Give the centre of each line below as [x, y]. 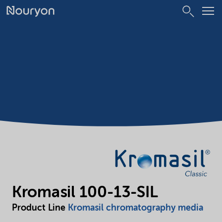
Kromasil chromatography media [136, 208]
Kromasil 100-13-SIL [85, 193]
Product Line [40, 208]
